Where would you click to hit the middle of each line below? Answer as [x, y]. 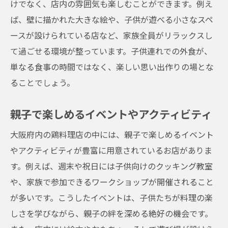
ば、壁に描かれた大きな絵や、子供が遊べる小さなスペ [112, 19]
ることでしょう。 [42, 82]
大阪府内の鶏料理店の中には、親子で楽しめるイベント [112, 134]
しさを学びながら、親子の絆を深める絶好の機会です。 [111, 213]
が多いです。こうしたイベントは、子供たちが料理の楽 [111, 197]
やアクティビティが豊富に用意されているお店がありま [111, 150]
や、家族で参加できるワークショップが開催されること [112, 182]
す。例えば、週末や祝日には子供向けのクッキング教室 [111, 166]
